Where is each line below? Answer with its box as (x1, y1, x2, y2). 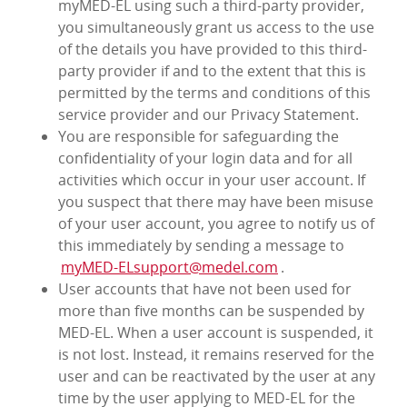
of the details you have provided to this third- (58, 39, 367, 60)
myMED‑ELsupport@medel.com (61, 257, 278, 278)
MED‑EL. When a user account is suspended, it (58, 323, 373, 343)
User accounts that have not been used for (58, 279, 352, 300)
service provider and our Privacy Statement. (58, 104, 359, 125)
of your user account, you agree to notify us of (58, 213, 374, 234)
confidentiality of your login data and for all (58, 148, 352, 169)
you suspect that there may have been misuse (58, 192, 373, 213)
